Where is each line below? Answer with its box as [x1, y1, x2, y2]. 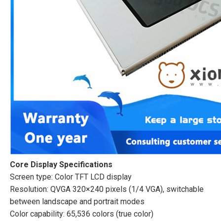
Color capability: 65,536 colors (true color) [10, 209, 153, 219]
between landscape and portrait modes [10, 196, 145, 206]
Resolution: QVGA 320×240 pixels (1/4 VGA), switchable [10, 184, 204, 194]
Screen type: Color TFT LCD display [10, 172, 132, 182]
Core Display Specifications [10, 159, 112, 169]
